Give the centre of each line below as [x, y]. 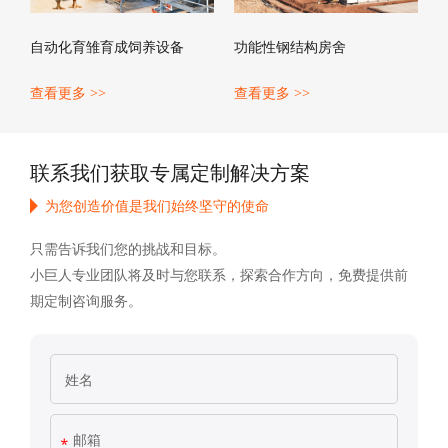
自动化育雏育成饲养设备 [107, 47]
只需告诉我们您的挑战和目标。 [128, 249]
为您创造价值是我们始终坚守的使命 [157, 206]
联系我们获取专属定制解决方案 [170, 173]
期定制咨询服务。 [86, 301]
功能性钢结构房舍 [290, 47]
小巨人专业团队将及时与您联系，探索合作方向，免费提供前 [219, 275]
